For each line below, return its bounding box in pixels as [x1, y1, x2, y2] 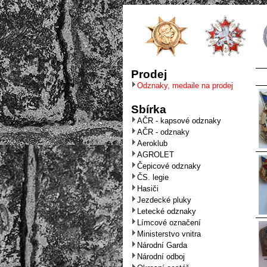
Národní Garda [136, 241, 187, 250]
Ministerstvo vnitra [136, 229, 201, 238]
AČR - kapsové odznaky [136, 116, 221, 125]
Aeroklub [136, 139, 167, 148]
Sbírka [131, 103, 166, 116]
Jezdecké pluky [136, 195, 191, 204]
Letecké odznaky [136, 207, 196, 216]
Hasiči [136, 184, 159, 193]
